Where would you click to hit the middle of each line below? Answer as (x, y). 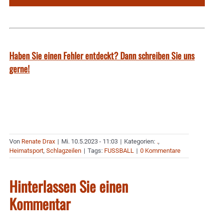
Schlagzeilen (64, 151)
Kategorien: (140, 142)
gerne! (19, 69)
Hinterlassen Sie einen (69, 186)
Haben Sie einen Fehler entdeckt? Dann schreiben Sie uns (102, 56)
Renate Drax (38, 142)
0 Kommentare (160, 151)
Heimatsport (26, 151)
